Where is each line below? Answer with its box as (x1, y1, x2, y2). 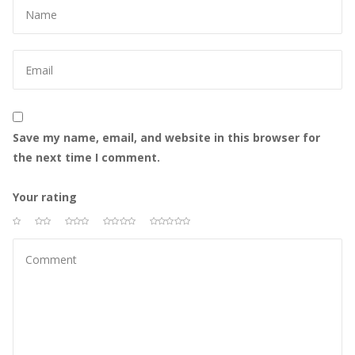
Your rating (13, 189, 77, 205)
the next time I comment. (13, 150, 160, 166)
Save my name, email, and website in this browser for (13, 130, 320, 146)
